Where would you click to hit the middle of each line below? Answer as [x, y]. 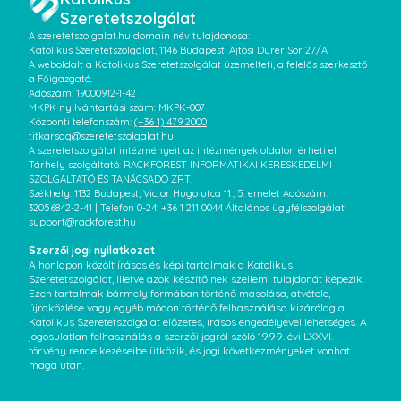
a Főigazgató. [60, 79]
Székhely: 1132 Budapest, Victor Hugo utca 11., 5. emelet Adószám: [178, 193]
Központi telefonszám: [81, 122]
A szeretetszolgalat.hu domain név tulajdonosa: [139, 36]
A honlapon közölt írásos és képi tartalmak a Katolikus [161, 264]
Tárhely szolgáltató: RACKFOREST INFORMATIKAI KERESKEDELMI [180, 165]
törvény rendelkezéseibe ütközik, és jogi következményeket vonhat [189, 350]
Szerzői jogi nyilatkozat [92, 250]
